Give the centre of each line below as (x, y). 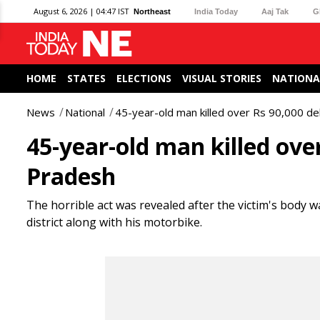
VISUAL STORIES (222, 78)
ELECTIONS (144, 78)
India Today (216, 11)
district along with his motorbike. (114, 222)
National (85, 112)
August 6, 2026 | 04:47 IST (81, 11)
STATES (86, 78)
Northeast (152, 11)
